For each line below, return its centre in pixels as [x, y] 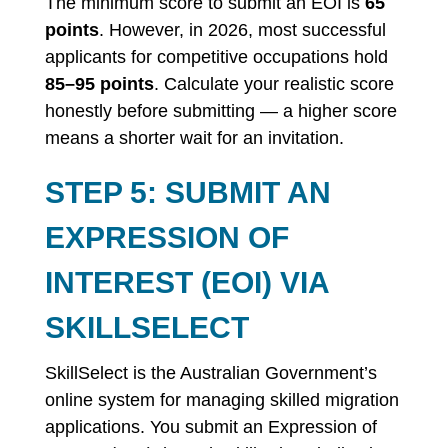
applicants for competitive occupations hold [216, 57]
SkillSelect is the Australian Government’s [210, 373]
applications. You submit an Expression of [210, 427]
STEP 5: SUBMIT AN [187, 192]
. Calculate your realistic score [273, 84]
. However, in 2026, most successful [242, 30]
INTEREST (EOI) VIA [186, 282]
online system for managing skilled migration [221, 400]
